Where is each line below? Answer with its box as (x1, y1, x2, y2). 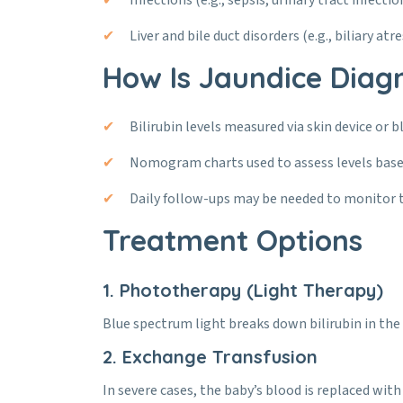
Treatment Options (103, 222, 363, 258)
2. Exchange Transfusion (103, 345, 318, 368)
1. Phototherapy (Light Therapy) (103, 279, 383, 301)
